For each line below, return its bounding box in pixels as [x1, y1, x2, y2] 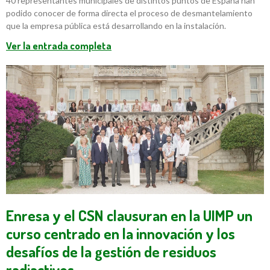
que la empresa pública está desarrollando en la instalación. [6, 20, 226, 31]
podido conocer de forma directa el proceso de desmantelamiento [6, 7, 253, 18]
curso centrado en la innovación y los [6, 223, 235, 243]
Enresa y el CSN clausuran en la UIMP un [6, 205, 253, 225]
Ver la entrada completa [6, 39, 111, 52]
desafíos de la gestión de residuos [6, 241, 216, 261]
